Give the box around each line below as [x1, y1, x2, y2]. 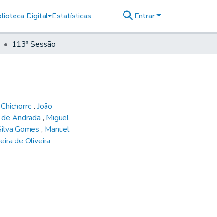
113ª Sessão [12, 38, 56, 49]
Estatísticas [51, 10, 91, 21]
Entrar [134, 10, 157, 21]
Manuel [45, 124, 69, 135]
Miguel [46, 112, 69, 123]
